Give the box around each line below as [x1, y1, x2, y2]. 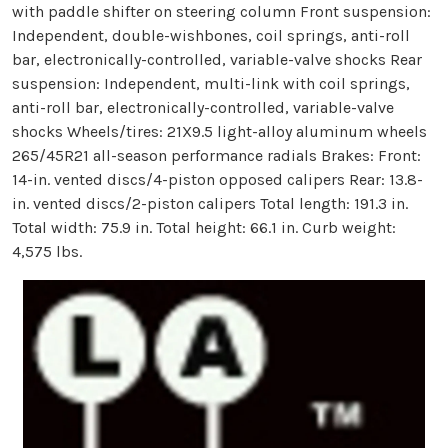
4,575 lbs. [12, 242, 82, 262]
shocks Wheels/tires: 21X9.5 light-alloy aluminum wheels [12, 122, 427, 142]
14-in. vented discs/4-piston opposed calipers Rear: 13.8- [12, 170, 423, 190]
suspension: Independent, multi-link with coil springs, [12, 74, 410, 94]
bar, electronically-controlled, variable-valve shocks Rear [12, 50, 422, 70]
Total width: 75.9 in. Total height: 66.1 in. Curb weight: [12, 218, 396, 238]
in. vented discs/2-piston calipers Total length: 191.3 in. [12, 194, 408, 214]
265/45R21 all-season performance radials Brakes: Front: [12, 146, 421, 166]
